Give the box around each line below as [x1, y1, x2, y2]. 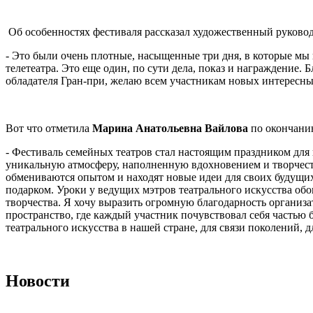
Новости [6, 271, 70, 290]
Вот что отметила [6, 122, 92, 134]
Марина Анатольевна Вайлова [92, 122, 248, 134]
